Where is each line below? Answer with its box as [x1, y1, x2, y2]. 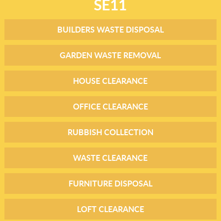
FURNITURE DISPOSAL [68, 177, 152, 189]
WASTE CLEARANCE [73, 151, 148, 163]
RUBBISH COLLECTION [67, 126, 153, 138]
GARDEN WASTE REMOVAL [60, 49, 161, 61]
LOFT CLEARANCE [76, 203, 144, 215]
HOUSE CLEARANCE [73, 74, 148, 86]
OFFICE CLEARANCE [73, 100, 148, 112]
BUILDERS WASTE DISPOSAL [57, 23, 164, 35]
